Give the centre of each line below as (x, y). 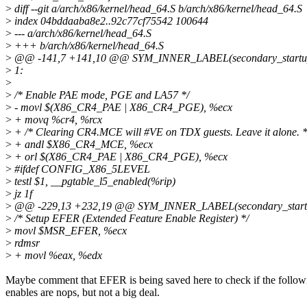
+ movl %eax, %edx (57, 256)
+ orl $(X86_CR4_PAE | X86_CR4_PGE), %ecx (120, 157)
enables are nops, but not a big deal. (83, 293)
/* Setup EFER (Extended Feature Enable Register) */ (130, 219)
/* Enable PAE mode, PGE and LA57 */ (100, 95)
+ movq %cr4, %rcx (57, 120)
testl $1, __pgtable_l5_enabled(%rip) (94, 182)
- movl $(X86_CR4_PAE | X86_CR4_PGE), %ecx (122, 108)
